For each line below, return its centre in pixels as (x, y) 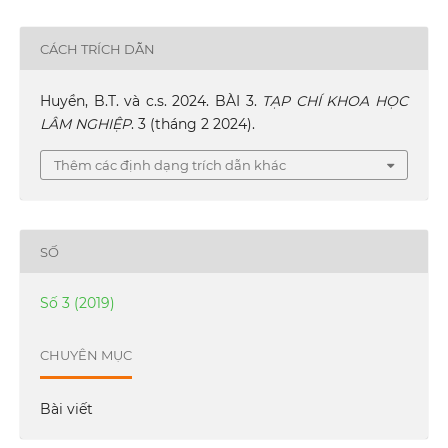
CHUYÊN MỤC (85, 354)
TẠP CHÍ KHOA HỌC (335, 101)
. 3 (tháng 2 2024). (192, 124)
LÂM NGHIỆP (85, 124)
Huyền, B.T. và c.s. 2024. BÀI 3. (151, 101)
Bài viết (66, 409)
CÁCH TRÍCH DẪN (97, 48)
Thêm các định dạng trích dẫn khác (170, 165)
